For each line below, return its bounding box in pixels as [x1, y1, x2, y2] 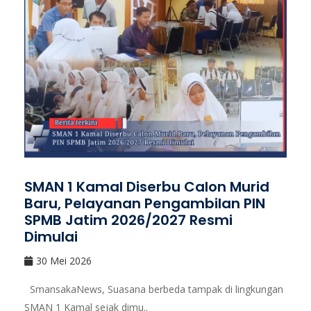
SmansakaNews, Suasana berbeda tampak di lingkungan [24, 282, 283, 296]
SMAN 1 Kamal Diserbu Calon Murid [24, 176, 269, 196]
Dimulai [24, 226, 78, 246]
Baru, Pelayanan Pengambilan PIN [24, 193, 265, 213]
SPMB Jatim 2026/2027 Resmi [24, 210, 233, 230]
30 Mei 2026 [36, 253, 92, 267]
